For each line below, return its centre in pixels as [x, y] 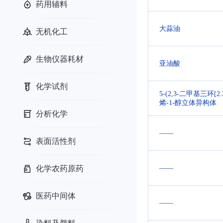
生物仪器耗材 [60, 59]
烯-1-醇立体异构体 [188, 103]
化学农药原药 [60, 168]
